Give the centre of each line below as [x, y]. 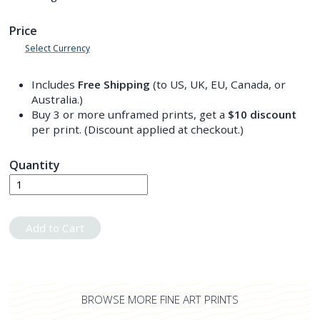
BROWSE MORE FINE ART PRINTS [160, 300]
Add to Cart [55, 227]
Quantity [35, 165]
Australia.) [57, 99]
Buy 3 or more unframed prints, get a [129, 114]
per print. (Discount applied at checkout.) [137, 129]
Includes [54, 84]
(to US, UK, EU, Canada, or [217, 84]
